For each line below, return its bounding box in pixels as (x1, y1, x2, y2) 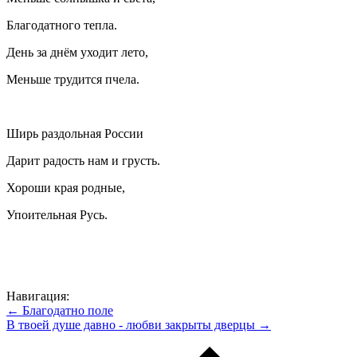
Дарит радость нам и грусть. (6, 154, 160, 168)
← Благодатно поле (6, 304, 113, 318)
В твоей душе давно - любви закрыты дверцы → (6, 318, 271, 332)
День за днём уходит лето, (6, 45, 148, 60)
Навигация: (6, 289, 69, 304)
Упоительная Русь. (6, 208, 108, 222)
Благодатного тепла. (6, 18, 117, 33)
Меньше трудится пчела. (6, 73, 139, 87)
